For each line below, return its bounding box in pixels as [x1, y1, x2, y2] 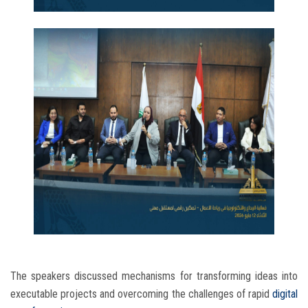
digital [272, 287, 298, 301]
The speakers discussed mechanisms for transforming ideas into [10, 269, 298, 283]
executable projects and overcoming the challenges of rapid [10, 287, 272, 301]
